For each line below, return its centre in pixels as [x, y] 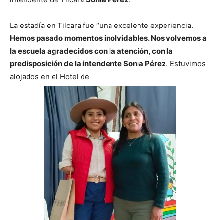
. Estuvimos [186, 63]
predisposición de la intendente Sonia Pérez [88, 63]
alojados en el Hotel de [50, 76]
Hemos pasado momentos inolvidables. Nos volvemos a [108, 38]
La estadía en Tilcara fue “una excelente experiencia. [101, 25]
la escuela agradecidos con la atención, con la [91, 51]
